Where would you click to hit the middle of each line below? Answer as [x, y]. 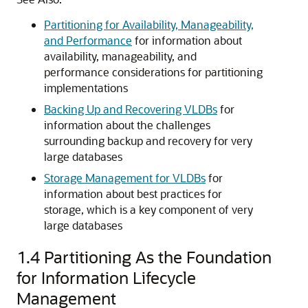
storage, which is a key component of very [148, 209]
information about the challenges [127, 125]
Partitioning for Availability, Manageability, [149, 24]
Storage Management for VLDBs [125, 178]
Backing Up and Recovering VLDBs [131, 109]
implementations [86, 88]
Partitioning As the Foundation [158, 257]
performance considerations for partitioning [153, 72]
